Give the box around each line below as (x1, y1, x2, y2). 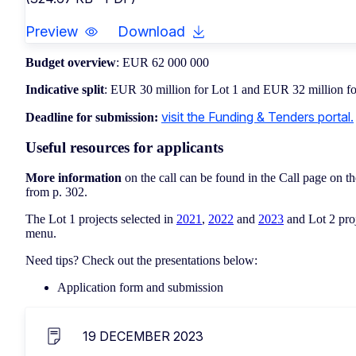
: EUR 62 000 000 (116, 55, 209, 69)
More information (25, 171, 125, 185)
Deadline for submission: (25, 110, 161, 124)
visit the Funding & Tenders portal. (161, 108, 354, 125)
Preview (25, 22, 78, 40)
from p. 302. (25, 185, 87, 199)
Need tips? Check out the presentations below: (25, 253, 257, 268)
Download (118, 22, 185, 40)
